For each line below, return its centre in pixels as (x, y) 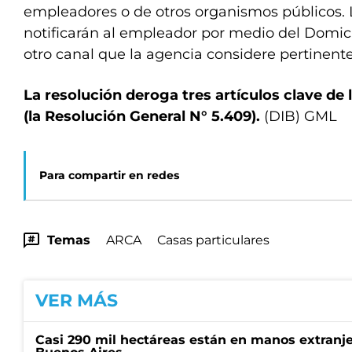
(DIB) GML (299, 116)
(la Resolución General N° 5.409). (142, 116)
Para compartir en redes (109, 175)
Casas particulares (213, 240)
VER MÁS (77, 301)
